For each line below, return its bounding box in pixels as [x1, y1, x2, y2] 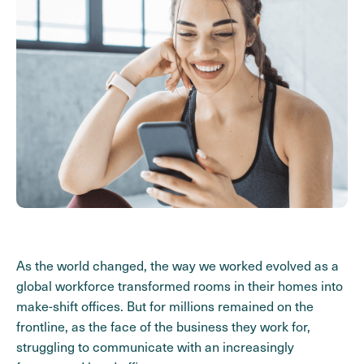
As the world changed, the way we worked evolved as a [16, 257, 339, 275]
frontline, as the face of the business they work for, [16, 318, 310, 336]
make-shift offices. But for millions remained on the [16, 297, 314, 315]
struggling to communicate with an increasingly [16, 338, 294, 356]
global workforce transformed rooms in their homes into [16, 277, 343, 295]
